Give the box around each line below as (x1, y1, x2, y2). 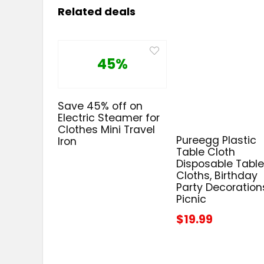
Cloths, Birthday (176, 168, 258, 183)
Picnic (176, 192, 207, 206)
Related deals (58, 4, 136, 19)
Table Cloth (176, 144, 236, 159)
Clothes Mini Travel (58, 122, 156, 137)
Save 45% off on (58, 98, 143, 113)
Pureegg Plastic (176, 133, 257, 147)
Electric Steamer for (58, 110, 160, 125)
